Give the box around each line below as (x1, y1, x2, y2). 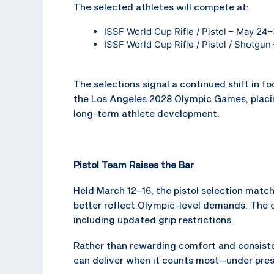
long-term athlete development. (73, 107, 220, 119)
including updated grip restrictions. (73, 213, 234, 225)
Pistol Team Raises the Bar (73, 158, 194, 170)
